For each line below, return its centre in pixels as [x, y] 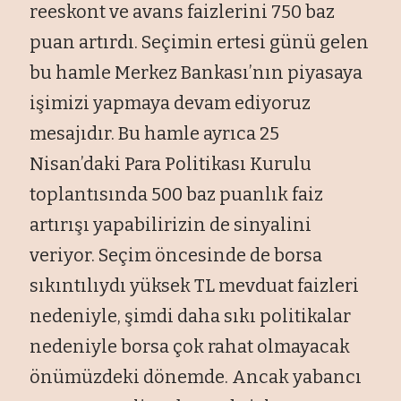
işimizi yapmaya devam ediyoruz [171, 102]
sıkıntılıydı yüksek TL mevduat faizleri [195, 285]
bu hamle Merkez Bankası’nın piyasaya [196, 72]
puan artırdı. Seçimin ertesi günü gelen [200, 42]
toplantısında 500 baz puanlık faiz [177, 194]
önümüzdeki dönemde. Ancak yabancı [196, 376]
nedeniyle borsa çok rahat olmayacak [190, 346]
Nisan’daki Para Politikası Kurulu [171, 163]
